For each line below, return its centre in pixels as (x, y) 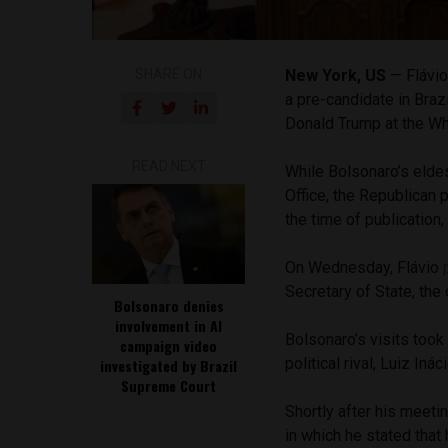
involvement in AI (169, 325)
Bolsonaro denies (168, 305)
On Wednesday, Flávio (364, 267)
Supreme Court (169, 385)
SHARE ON (169, 73)
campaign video (169, 345)
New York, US (338, 75)
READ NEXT (168, 165)
